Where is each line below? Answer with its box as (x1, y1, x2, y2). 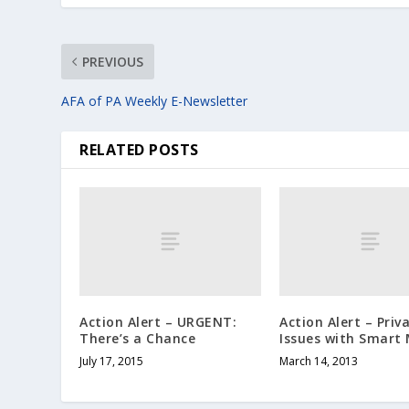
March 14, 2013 (279, 352, 358, 369)
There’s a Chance (79, 329, 196, 347)
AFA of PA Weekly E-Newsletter (61, 91, 248, 110)
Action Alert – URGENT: (79, 312, 237, 330)
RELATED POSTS (79, 139, 199, 160)
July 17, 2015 (79, 352, 144, 369)
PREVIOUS (82, 52, 144, 70)
